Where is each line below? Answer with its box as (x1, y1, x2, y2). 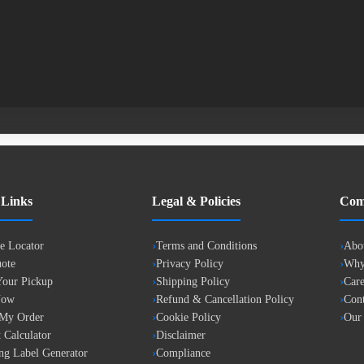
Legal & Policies (152, 194, 240, 208)
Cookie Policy (156, 311, 221, 323)
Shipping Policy (156, 275, 230, 288)
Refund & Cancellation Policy (156, 293, 294, 305)
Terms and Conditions (156, 240, 257, 252)
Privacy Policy (156, 258, 223, 270)
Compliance (156, 347, 210, 359)
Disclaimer (156, 329, 206, 341)
